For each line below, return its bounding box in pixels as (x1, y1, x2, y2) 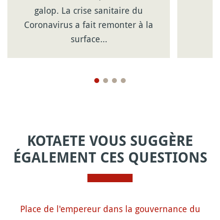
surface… (70, 33, 107, 45)
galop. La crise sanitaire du (34, 4, 143, 16)
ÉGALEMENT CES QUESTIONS (13, 149, 207, 166)
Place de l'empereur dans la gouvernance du (20, 203, 200, 215)
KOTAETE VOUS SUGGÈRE (27, 133, 193, 149)
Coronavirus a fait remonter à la (24, 19, 154, 30)
